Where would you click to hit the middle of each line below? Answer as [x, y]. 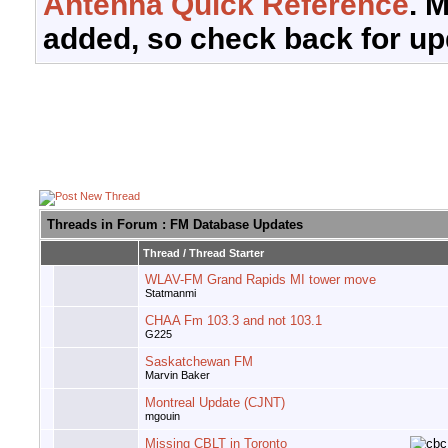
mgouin [162, 416]
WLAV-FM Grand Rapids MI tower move [260, 280]
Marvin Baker [177, 375]
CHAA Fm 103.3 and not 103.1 [233, 321]
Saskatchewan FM [199, 362]
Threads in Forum [102, 225]
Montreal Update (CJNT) [215, 403]
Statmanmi [170, 293]
